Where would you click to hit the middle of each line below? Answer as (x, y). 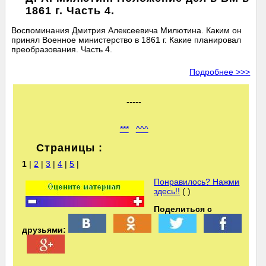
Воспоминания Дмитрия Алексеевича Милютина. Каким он (127, 31)
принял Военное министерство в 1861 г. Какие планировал (126, 40)
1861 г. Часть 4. (70, 11)
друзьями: (44, 230)
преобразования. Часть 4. (62, 50)
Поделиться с (183, 209)
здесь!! (167, 191)
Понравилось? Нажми (197, 182)
